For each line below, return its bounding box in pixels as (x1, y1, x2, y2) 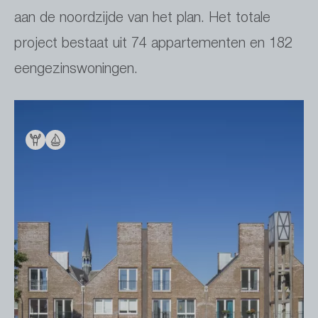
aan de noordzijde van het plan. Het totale (14, 6, 270, 26)
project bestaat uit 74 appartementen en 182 (14, 31, 292, 52)
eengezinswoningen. (14, 57, 138, 77)
